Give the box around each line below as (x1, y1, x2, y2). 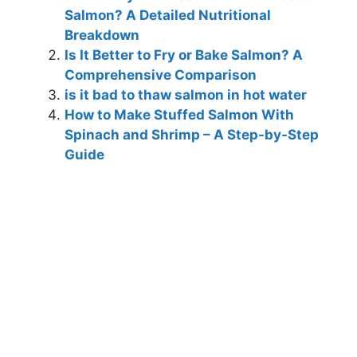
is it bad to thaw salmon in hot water (65, 86, 307, 103)
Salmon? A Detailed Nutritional (65, 6, 271, 23)
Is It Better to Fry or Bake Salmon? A (65, 46, 303, 63)
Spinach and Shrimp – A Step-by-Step (65, 126, 319, 143)
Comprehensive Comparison (65, 66, 257, 83)
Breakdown (65, 26, 139, 43)
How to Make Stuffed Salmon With (65, 106, 294, 123)
